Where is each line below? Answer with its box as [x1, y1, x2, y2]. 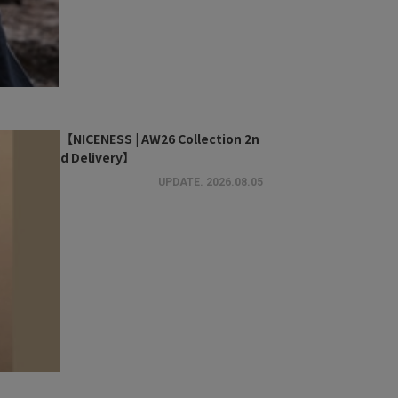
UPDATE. [158, 176, 206, 188]
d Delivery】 [60, 148, 136, 166]
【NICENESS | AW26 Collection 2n [60, 130, 260, 147]
